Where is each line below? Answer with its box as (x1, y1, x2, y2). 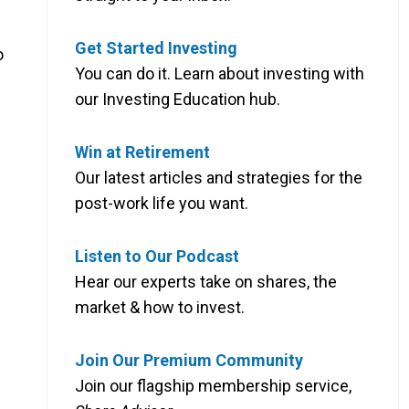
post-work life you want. (75, 193, 248, 213)
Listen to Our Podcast (75, 246, 239, 266)
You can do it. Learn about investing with (75, 63, 364, 83)
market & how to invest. (75, 297, 245, 317)
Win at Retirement (75, 142, 210, 162)
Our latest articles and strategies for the (75, 167, 362, 187)
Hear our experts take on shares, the (75, 271, 337, 291)
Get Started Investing (75, 37, 237, 58)
